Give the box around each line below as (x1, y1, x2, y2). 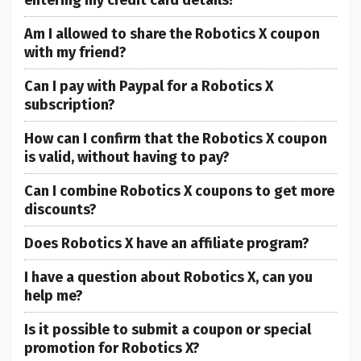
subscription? (24, 96, 115, 114)
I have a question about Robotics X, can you (24, 268, 313, 287)
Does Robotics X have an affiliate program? (24, 234, 309, 253)
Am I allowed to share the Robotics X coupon (24, 25, 320, 44)
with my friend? (24, 44, 127, 62)
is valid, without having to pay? (24, 148, 230, 167)
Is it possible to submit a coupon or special (24, 321, 311, 339)
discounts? (24, 201, 97, 219)
